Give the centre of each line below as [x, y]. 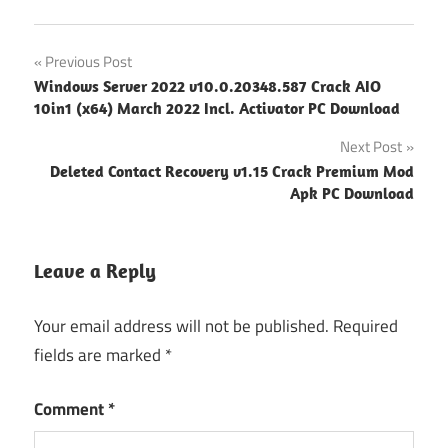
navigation [96, 107]
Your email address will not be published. [181, 325]
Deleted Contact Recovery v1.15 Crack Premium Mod [232, 171]
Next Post [371, 147]
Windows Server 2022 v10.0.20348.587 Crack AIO [207, 86]
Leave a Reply [95, 271]
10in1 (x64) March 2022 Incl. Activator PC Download [217, 108]
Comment [71, 409]
